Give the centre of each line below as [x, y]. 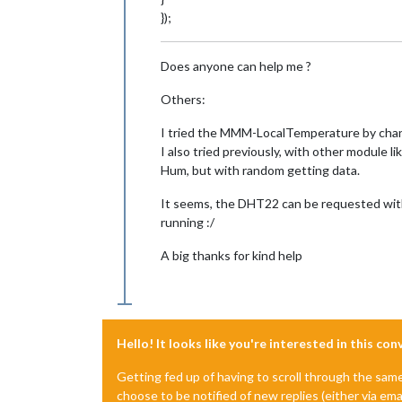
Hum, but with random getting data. [260, 170]
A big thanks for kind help [232, 255]
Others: [183, 99]
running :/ [188, 222]
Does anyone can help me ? [236, 66]
